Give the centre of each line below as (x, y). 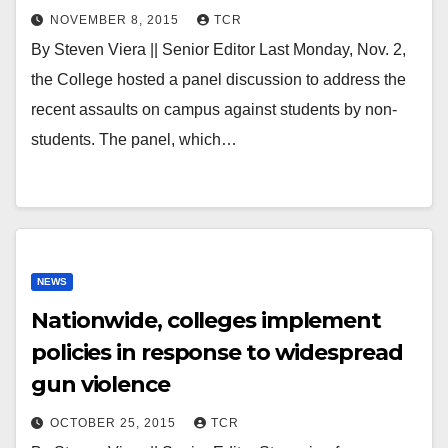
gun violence (100, 384)
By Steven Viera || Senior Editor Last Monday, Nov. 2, (218, 49)
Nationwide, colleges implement (206, 320)
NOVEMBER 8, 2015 (116, 20)
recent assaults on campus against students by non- (214, 109)
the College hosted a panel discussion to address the (218, 79)
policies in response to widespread (217, 352)
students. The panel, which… (134, 139)
